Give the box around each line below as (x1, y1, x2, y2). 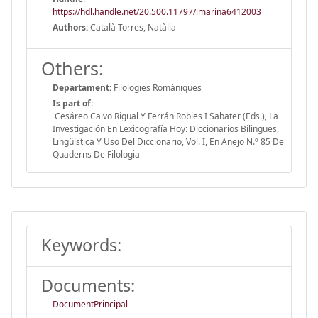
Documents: (41, 273, 135, 297)
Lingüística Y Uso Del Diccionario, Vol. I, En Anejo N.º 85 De (53, 135, 284, 148)
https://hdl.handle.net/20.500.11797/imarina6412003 (53, 5, 261, 18)
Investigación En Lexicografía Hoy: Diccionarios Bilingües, (53, 122, 279, 135)
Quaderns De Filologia (53, 148, 140, 160)
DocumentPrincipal (53, 297, 128, 310)
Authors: (53, 21, 88, 33)
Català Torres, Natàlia (88, 21, 176, 33)
